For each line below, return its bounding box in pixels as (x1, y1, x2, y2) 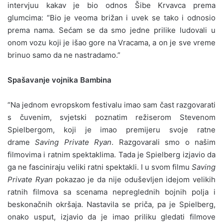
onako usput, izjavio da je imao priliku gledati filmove (7, 212, 216, 222)
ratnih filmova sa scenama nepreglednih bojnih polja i (7, 187, 216, 197)
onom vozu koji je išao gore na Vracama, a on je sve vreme (7, 37, 216, 47)
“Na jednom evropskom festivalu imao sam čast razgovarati (7, 100, 216, 110)
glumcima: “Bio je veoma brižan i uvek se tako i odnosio (7, 12, 216, 22)
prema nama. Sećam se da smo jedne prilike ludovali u (7, 25, 216, 35)
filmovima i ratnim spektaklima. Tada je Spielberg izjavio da (7, 149, 216, 159)
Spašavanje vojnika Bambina (7, 75, 111, 85)
